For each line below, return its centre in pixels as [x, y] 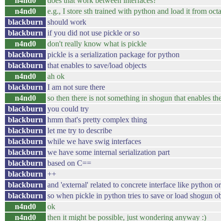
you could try [68, 109]
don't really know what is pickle [97, 44]
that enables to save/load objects [97, 65]
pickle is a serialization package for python [113, 55]
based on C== [69, 163]
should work [67, 22]
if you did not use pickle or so [93, 33]
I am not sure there [76, 87]
